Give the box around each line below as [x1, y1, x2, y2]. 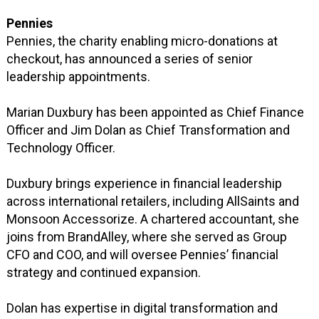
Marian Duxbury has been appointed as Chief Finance [6, 105, 305, 120]
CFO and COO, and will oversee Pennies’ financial [6, 247, 279, 263]
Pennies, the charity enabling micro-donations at [6, 33, 278, 49]
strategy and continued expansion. [6, 265, 202, 281]
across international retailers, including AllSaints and [6, 194, 300, 209]
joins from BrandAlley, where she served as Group [6, 229, 288, 245]
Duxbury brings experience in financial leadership [6, 176, 283, 192]
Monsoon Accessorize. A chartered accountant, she [6, 211, 300, 227]
